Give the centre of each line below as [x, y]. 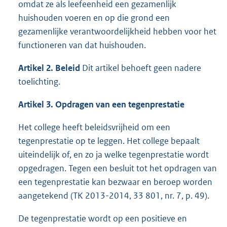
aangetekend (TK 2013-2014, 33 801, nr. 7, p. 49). [114, 196]
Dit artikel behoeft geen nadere [141, 68]
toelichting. [39, 82]
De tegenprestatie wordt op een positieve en [103, 219]
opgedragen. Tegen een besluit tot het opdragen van [118, 168]
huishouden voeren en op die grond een [94, 18]
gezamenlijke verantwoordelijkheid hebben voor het [117, 32]
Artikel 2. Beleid [49, 68]
